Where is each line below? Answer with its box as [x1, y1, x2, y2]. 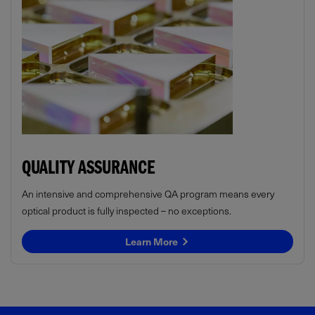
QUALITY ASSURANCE [22, 160, 155, 181]
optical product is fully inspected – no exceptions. [22, 202, 231, 218]
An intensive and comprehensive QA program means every [22, 186, 274, 201]
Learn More [125, 233, 180, 249]
